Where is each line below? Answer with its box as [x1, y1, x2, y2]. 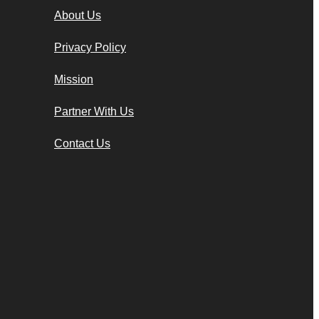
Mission [54, 73, 93, 86]
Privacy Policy [54, 41, 126, 54]
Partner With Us [54, 105, 134, 118]
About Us [54, 9, 101, 22]
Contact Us [54, 137, 110, 150]
